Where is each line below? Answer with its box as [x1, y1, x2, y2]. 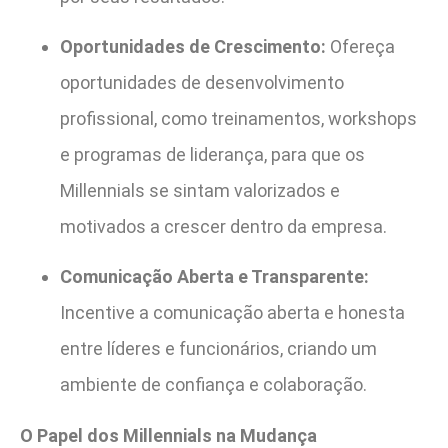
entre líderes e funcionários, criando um [60, 338, 377, 360]
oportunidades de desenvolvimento [60, 72, 344, 94]
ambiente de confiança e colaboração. [60, 374, 367, 396]
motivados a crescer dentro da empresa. [60, 216, 387, 238]
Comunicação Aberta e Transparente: [60, 266, 369, 288]
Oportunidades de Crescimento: [60, 36, 326, 58]
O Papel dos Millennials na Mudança [20, 424, 317, 446]
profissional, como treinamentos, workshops [60, 108, 417, 130]
